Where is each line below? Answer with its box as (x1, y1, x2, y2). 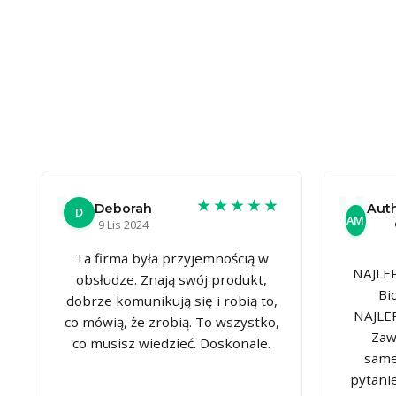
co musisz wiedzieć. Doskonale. (72, 333, 271, 352)
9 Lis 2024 (98, 216, 148, 232)
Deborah (95, 200, 152, 217)
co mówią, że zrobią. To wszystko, (64, 312, 279, 331)
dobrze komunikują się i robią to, (65, 291, 278, 309)
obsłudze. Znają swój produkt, (76, 270, 268, 288)
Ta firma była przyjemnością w (74, 248, 269, 267)
